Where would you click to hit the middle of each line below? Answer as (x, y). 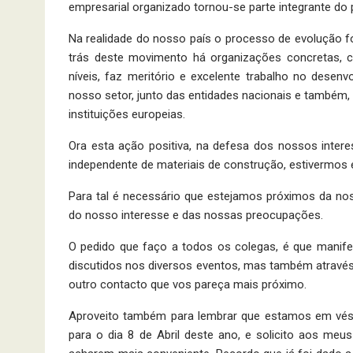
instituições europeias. (127, 115)
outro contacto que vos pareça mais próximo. (188, 285)
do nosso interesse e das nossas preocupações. (196, 216)
